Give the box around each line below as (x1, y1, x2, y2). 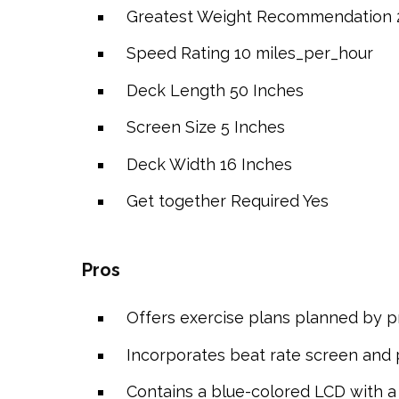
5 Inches (220, 118, 285, 136)
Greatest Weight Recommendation (126, 6, 392, 26)
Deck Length (126, 80, 225, 100)
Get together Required (126, 191, 299, 210)
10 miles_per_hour (233, 44, 373, 62)
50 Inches (229, 80, 304, 100)
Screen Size (126, 118, 216, 136)
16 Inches (219, 154, 292, 174)
